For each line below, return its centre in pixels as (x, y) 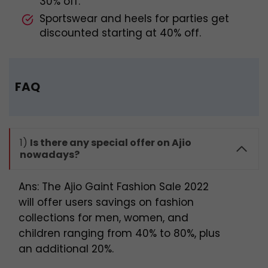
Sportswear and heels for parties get (134, 19)
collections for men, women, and (103, 218)
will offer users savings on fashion (106, 202)
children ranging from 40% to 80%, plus (119, 234)
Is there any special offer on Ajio (111, 143)
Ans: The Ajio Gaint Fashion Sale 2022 (114, 187)
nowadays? (50, 155)
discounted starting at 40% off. (120, 33)
